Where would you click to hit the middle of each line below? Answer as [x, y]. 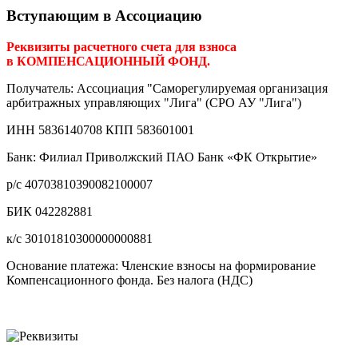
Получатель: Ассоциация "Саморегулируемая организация [167, 88]
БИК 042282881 [50, 211]
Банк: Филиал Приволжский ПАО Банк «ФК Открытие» [162, 157]
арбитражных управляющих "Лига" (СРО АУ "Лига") [154, 102]
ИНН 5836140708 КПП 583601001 [100, 129]
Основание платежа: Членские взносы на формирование [161, 265]
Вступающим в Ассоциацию [104, 15]
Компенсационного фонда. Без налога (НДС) [129, 280]
